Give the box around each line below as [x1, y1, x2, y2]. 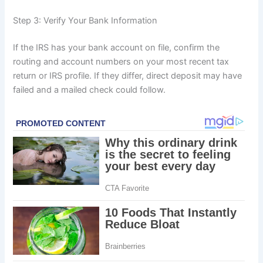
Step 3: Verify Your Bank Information [13, 15, 158, 26]
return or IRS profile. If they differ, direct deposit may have [13, 70, 242, 81]
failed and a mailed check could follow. [13, 84, 166, 95]
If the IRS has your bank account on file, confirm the [13, 42, 220, 53]
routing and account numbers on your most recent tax [13, 56, 230, 67]
